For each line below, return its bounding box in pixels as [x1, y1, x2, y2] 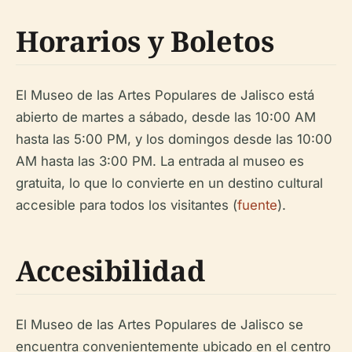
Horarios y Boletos [16, 21, 274, 60]
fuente [237, 196, 277, 213]
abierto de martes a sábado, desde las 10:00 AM [16, 108, 316, 125]
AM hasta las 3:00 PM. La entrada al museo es [16, 152, 304, 169]
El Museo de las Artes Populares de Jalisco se [16, 316, 303, 332]
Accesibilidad [16, 251, 205, 290]
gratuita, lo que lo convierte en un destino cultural [16, 174, 323, 191]
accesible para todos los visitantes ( [16, 196, 237, 213]
